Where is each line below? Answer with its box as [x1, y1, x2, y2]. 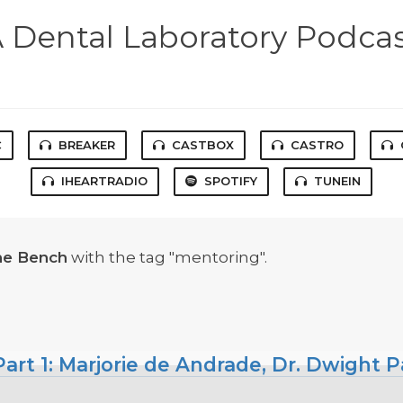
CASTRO [291, 137, 344, 152]
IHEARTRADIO [61, 174, 148, 189]
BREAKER [58, 137, 115, 152]
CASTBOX [172, 137, 234, 152]
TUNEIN [314, 174, 361, 189]
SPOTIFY [204, 174, 257, 189]
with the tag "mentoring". [67, 248, 267, 267]
